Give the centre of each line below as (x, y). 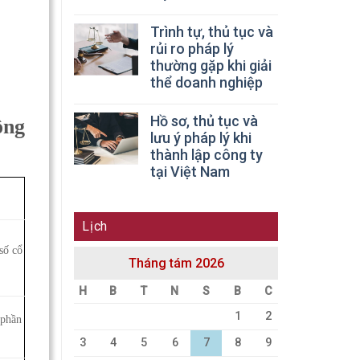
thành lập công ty (207, 154)
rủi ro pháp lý (192, 48)
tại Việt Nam (190, 171)
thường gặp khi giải (211, 65)
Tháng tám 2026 (176, 263)
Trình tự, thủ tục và (212, 31)
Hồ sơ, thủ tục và (204, 121)
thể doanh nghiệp (207, 82)
